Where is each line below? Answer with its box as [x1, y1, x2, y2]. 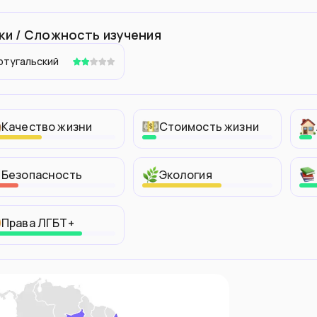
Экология [158, 167, 212, 183]
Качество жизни [1, 119, 93, 134]
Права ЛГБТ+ [1, 215, 74, 231]
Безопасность [1, 167, 82, 183]
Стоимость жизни [158, 119, 259, 134]
